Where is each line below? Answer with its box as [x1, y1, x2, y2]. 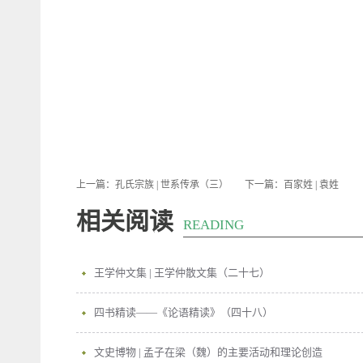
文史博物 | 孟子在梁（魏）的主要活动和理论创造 [94, 345, 322, 358]
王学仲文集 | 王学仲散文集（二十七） [94, 266, 270, 279]
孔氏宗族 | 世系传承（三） [115, 178, 228, 190]
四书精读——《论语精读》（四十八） [94, 305, 273, 318]
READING [183, 216, 244, 233]
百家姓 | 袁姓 [284, 178, 339, 190]
